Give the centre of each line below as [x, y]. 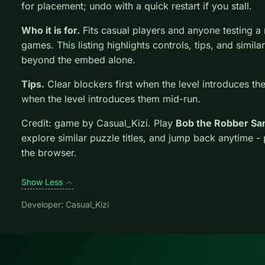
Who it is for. [51, 30]
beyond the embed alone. [78, 60]
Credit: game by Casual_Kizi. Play [98, 123]
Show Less [43, 182]
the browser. [49, 153]
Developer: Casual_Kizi [65, 204]
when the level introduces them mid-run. [111, 99]
